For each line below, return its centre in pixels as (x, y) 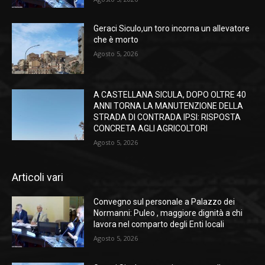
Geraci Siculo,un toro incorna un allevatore (172, 29)
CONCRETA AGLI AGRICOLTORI (151, 129)
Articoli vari (38, 177)
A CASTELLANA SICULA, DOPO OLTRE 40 (170, 95)
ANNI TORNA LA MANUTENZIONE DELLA (169, 106)
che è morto (116, 40)
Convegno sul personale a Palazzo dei (164, 202)
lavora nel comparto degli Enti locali (159, 224)
